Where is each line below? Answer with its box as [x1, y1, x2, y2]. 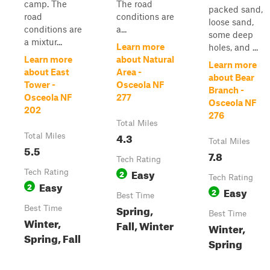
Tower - [24, 79, 55, 90]
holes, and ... [209, 42, 258, 52]
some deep [209, 29, 253, 40]
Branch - [209, 84, 244, 95]
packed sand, [209, 4, 263, 14]
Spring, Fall [24, 229, 81, 245]
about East [24, 66, 69, 77]
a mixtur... [24, 36, 62, 47]
